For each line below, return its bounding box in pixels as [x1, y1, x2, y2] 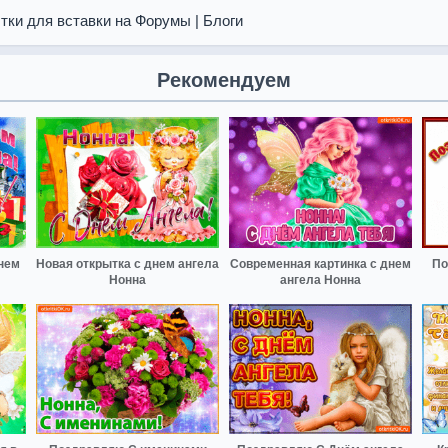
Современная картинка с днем [230, 256, 411, 271]
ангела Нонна [280, 272, 361, 287]
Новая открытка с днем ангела [36, 256, 219, 271]
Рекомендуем [157, 69, 291, 91]
